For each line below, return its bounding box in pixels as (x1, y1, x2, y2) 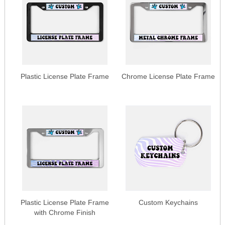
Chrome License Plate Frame (122, 72, 215, 80)
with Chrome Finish (34, 208, 95, 216)
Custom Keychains (139, 198, 198, 206)
